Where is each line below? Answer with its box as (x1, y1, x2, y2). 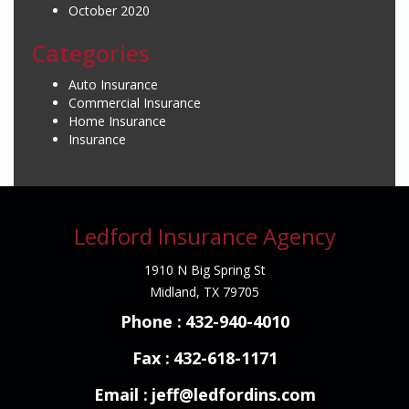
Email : (93, 383, 148, 405)
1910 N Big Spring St (143, 261, 266, 278)
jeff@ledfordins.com (151, 383, 316, 405)
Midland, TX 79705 (150, 283, 259, 300)
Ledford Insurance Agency (73, 221, 336, 251)
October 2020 (68, 2, 150, 19)
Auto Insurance (68, 76, 158, 93)
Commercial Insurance (68, 94, 201, 111)
